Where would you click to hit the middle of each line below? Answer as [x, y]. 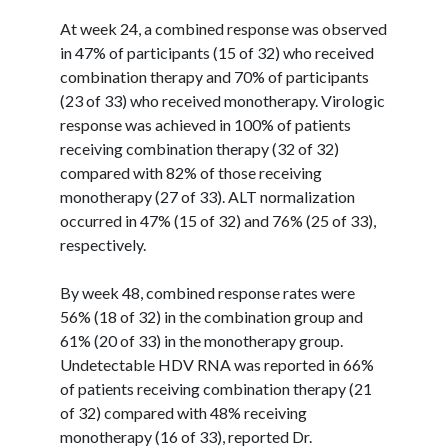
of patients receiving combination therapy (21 [216, 388]
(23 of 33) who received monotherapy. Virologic [222, 100]
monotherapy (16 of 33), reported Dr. [186, 436]
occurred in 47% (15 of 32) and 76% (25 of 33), [218, 220]
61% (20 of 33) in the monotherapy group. [201, 340]
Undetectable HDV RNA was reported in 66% [217, 364]
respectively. [103, 244]
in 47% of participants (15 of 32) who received [217, 52]
